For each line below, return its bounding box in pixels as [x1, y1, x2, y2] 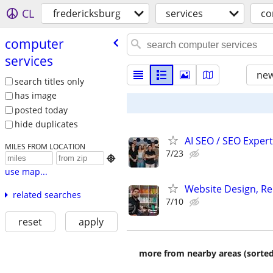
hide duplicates [14, 118, 78, 130]
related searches [12, 189, 81, 201]
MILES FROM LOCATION [4, 141, 85, 152]
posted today [14, 104, 68, 116]
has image [14, 90, 57, 102]
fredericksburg [53, 7, 121, 20]
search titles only [14, 75, 84, 87]
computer [4, 35, 64, 52]
